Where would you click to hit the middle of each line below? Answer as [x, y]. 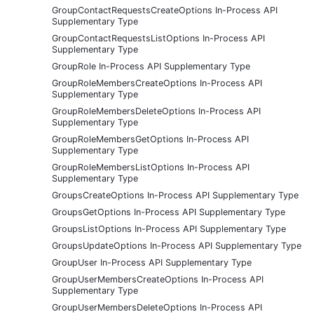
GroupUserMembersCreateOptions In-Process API [158, 279]
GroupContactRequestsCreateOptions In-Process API [165, 10]
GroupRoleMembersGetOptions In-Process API [150, 139]
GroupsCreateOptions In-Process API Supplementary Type [175, 195]
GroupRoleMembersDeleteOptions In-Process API [156, 111]
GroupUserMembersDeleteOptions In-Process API [157, 307]
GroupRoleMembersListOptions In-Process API [151, 167]
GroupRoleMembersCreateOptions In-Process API [157, 83]
